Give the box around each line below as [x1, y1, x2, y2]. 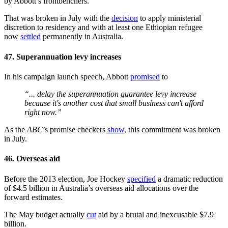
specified [127, 174, 156, 183]
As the [4, 125, 27, 134]
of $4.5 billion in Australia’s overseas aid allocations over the [4, 183, 198, 192]
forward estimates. [4, 192, 63, 202]
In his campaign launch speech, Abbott [4, 72, 130, 81]
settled [20, 32, 41, 41]
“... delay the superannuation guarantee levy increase [24, 90, 196, 98]
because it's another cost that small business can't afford [24, 99, 204, 107]
